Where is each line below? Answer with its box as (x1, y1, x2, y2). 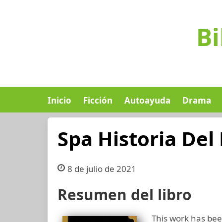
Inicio (48, 95, 71, 106)
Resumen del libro (57, 184, 191, 205)
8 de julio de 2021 (67, 163, 136, 174)
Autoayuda (124, 95, 170, 106)
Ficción (83, 95, 112, 106)
